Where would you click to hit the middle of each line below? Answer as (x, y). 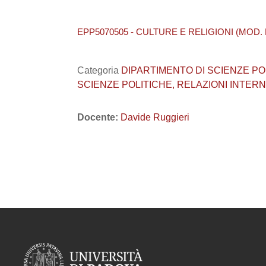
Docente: (99, 117)
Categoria (99, 70)
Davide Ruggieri (155, 117)
